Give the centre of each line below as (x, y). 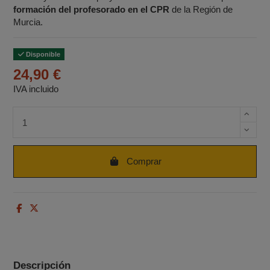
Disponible (42, 54)
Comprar (144, 162)
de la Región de (201, 9)
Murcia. (28, 22)
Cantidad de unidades (55, 113)
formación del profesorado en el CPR (92, 9)
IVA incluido (36, 89)
